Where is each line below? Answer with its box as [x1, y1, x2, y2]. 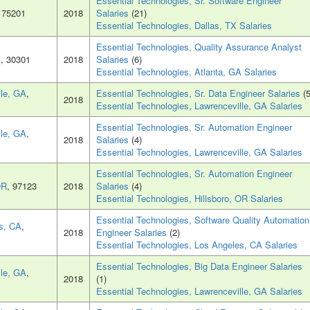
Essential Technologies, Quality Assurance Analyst [96, 40, 302, 54]
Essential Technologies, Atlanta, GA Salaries [96, 65, 277, 79]
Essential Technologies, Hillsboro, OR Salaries [96, 192, 283, 206]
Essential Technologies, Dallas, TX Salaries [96, 19, 272, 33]
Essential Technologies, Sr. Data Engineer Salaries [96, 86, 303, 100]
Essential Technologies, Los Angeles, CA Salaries [96, 238, 298, 252]
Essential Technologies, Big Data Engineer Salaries [96, 259, 302, 273]
